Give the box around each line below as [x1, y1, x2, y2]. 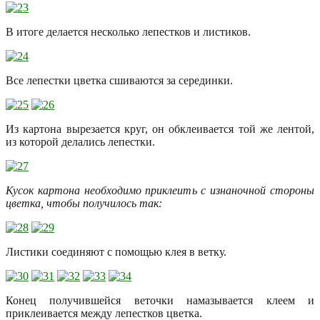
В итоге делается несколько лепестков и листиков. [6, 26, 251, 39]
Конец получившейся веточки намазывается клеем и [6, 294, 314, 307]
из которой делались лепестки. [6, 136, 155, 149]
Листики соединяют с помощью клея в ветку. [6, 246, 226, 259]
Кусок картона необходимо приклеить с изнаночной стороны [6, 184, 314, 197]
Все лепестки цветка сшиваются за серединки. [6, 74, 233, 87]
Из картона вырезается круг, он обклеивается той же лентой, [6, 123, 314, 136]
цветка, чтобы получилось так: [6, 197, 162, 210]
